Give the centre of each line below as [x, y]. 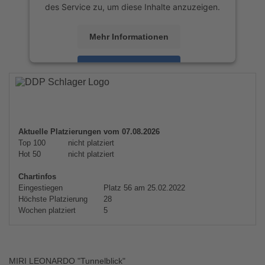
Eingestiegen [41, 188]
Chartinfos [37, 177]
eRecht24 [180, 101]
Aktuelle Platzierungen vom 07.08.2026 [89, 132]
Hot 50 [30, 154]
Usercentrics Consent [157, 89]
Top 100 [32, 143]
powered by [91, 89]
